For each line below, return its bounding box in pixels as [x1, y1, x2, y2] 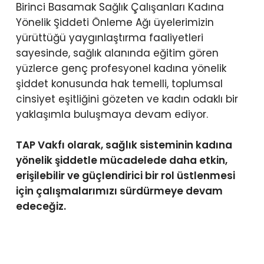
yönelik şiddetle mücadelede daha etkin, [15, 153, 227, 167]
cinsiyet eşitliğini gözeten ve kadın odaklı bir [15, 92, 238, 107]
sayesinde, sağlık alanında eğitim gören [15, 46, 219, 61]
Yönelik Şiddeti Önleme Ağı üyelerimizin [15, 15, 214, 30]
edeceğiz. [15, 199, 66, 213]
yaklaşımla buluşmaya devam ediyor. [15, 107, 208, 122]
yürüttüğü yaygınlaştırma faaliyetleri [15, 31, 203, 45]
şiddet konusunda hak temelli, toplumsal [15, 77, 223, 91]
